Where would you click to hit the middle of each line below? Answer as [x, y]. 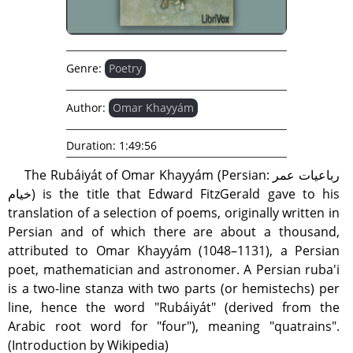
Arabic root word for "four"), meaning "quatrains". [174, 326]
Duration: [91, 145]
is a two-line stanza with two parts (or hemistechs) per [174, 288]
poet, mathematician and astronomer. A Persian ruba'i [174, 269]
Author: [86, 108]
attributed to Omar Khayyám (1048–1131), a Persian [174, 251]
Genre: [84, 68]
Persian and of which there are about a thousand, [174, 232]
